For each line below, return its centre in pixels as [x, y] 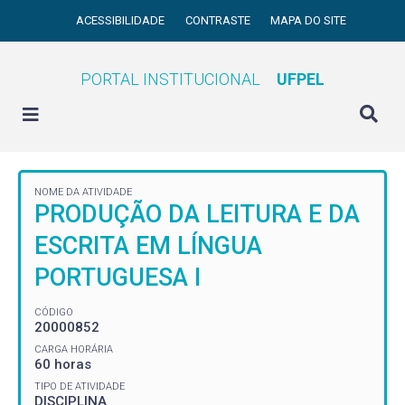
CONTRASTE [219, 20]
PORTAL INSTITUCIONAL [170, 79]
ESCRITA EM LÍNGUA [148, 246]
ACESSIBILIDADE [122, 20]
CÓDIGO [54, 312]
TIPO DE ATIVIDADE [80, 386]
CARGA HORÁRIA [74, 349]
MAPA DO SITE [309, 20]
